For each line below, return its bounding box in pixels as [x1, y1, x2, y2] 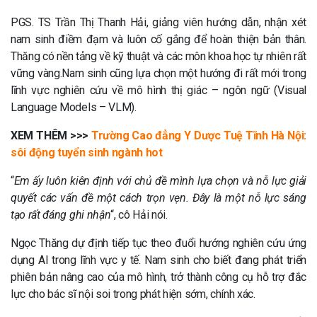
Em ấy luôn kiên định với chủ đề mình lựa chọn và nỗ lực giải [13, 173, 306, 188]
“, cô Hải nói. [110, 207, 168, 221]
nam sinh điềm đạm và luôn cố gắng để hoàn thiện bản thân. [11, 32, 306, 46]
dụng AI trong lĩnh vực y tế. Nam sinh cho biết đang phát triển [11, 253, 306, 267]
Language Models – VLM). [11, 100, 137, 114]
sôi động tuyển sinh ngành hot [11, 145, 163, 159]
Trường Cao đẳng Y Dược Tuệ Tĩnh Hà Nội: [91, 128, 306, 142]
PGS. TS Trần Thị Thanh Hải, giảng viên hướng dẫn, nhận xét [11, 15, 306, 29]
